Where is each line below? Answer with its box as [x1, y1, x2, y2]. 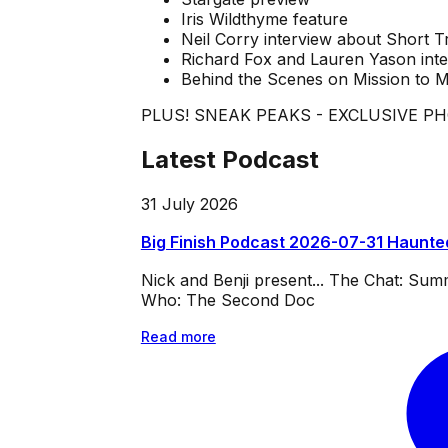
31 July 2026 [140, 193, 238, 214]
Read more [140, 327, 216, 345]
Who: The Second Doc [140, 289, 315, 310]
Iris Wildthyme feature [180, 9, 348, 30]
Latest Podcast [140, 145, 319, 175]
